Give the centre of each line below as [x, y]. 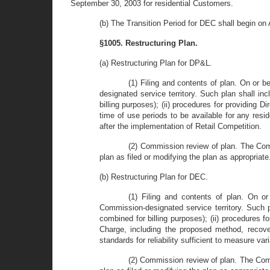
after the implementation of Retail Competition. [181, 126]
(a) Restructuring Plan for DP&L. [156, 63]
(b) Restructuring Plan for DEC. [154, 177]
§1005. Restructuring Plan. [149, 43]
